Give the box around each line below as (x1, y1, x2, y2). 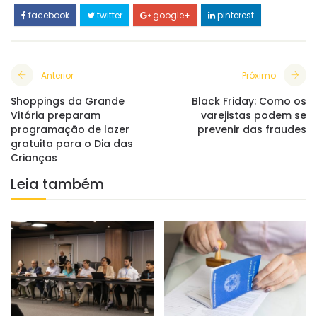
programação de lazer (11, 122, 129, 137)
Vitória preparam (11, 108, 100, 123)
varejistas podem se (201, 108, 306, 123)
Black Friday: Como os (192, 94, 306, 109)
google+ (151, 9, 190, 22)
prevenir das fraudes (197, 122, 306, 137)
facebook (26, 9, 69, 22)
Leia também (11, 174, 104, 195)
